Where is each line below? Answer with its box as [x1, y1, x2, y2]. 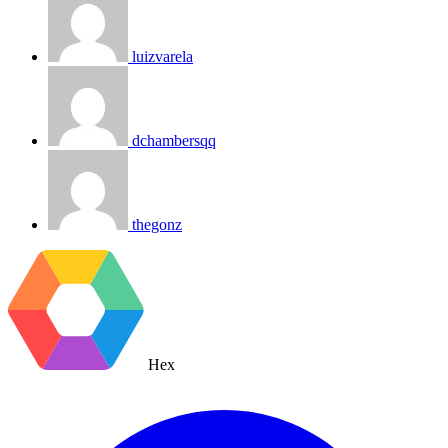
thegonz [132, 216, 182, 234]
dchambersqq [132, 132, 216, 150]
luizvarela [132, 48, 193, 66]
